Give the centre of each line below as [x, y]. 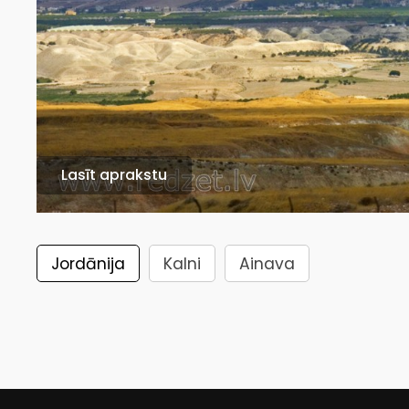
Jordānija [89, 264]
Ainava [267, 264]
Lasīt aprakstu [115, 175]
